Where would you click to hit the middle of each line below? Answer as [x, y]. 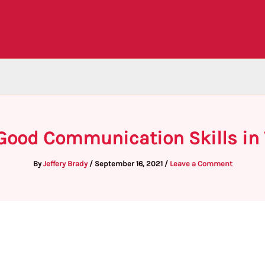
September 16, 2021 [129, 164]
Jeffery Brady [66, 164]
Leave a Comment [201, 164]
